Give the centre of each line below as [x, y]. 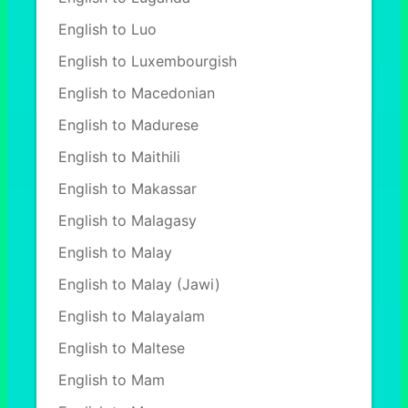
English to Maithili [119, 157]
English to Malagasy [127, 220]
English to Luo [107, 29]
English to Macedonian [137, 93]
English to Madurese [128, 125]
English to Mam [112, 380]
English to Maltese [122, 348]
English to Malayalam [132, 316]
